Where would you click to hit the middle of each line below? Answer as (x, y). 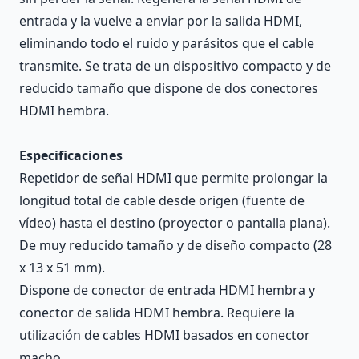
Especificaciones (71, 155)
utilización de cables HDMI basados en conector (165, 335)
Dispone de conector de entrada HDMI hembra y (167, 290)
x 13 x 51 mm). (62, 268)
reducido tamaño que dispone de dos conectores (169, 88)
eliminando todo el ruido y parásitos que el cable (167, 43)
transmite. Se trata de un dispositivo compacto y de (175, 66)
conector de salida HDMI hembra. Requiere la (157, 313)
